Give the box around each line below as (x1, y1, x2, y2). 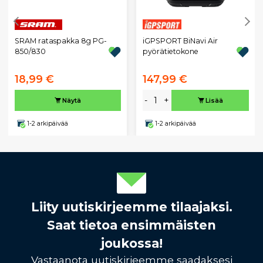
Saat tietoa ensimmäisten (47, 218, 216, 233)
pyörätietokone (142, 47, 198, 56)
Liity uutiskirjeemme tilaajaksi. (31, 200, 232, 215)
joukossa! (100, 236, 163, 251)
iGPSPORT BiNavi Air (142, 36, 218, 46)
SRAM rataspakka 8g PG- (14, 36, 107, 46)
